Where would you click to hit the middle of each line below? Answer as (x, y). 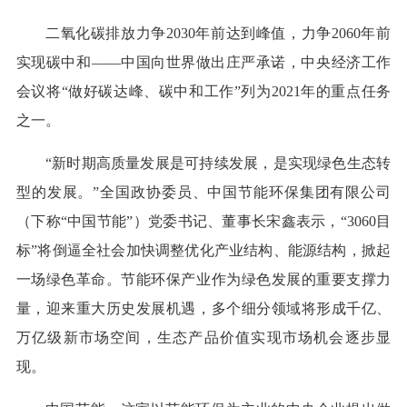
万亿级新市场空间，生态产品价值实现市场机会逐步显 (203, 338)
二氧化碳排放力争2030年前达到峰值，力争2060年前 (218, 34)
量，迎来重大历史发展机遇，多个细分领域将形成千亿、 (203, 309)
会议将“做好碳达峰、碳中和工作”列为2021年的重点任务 (203, 92)
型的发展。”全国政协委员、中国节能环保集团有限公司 (203, 193)
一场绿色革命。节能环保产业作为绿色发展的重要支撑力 (203, 280)
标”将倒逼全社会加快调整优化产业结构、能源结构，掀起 (203, 251)
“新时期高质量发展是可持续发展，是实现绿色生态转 (218, 164)
